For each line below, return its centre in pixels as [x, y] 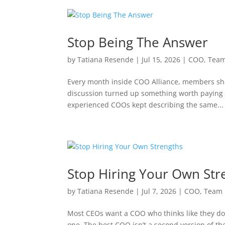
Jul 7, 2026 [159, 191]
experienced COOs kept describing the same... [146, 105]
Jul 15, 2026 [161, 60]
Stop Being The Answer [138, 42]
